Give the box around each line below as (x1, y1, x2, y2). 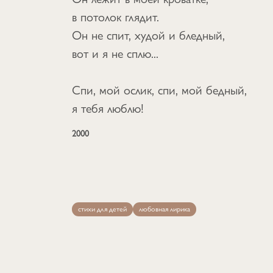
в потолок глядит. (72, 10, 159, 24)
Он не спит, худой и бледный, (72, 28, 225, 43)
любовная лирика (139, 205, 190, 213)
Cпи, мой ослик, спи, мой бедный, (72, 83, 247, 97)
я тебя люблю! (72, 101, 144, 116)
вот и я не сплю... (72, 46, 158, 61)
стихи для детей (78, 205, 127, 213)
